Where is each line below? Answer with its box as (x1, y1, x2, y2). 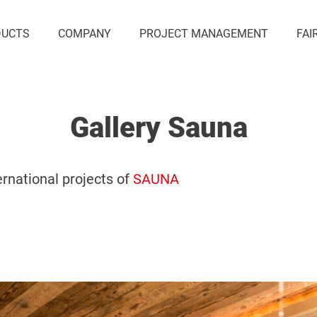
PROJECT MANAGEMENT (139, 27, 268, 40)
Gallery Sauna (69, 111, 248, 144)
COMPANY (58, 27, 111, 40)
